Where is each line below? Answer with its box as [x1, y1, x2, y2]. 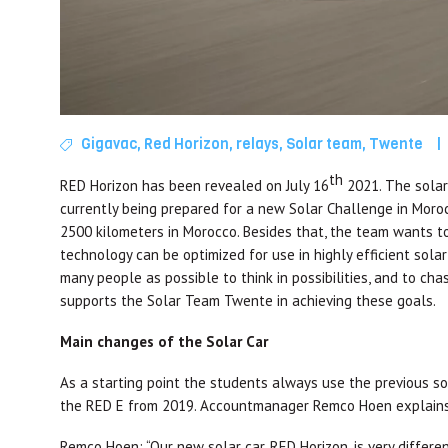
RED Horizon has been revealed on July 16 [60, 176, 329, 196]
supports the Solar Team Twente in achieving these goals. [60, 291, 436, 311]
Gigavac [81, 134, 138, 155]
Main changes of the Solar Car [60, 332, 268, 352]
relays [236, 134, 280, 155]
